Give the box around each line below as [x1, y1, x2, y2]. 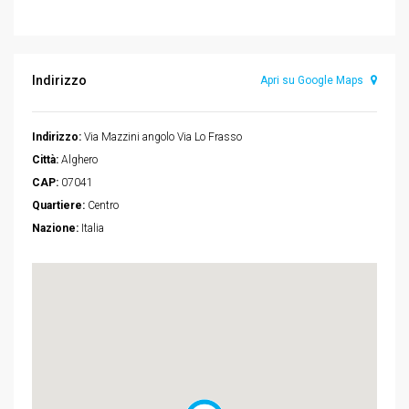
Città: [32, 153, 58, 167]
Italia [79, 222, 104, 236]
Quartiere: [32, 199, 85, 213]
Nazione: [32, 222, 79, 236]
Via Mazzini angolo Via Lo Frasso [81, 131, 242, 144]
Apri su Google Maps [260, 74, 366, 88]
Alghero [58, 153, 98, 167]
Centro [85, 199, 119, 213]
